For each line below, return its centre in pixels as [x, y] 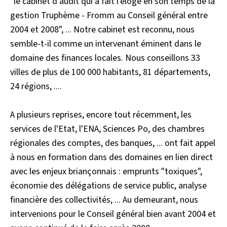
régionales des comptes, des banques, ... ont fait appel [113, 143]
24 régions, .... [36, 86]
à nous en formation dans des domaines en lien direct [111, 157]
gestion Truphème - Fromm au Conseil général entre [109, 15]
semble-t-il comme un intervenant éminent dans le [106, 44]
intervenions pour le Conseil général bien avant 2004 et [113, 214]
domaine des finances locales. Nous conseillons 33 [105, 58]
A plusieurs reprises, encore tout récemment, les [101, 115]
